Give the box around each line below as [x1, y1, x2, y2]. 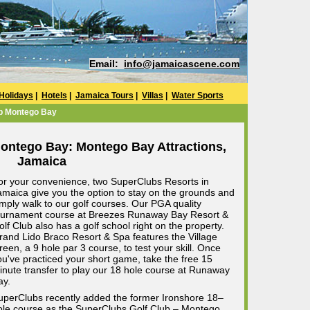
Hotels [42, 91, 67, 100]
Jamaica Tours [75, 91, 134, 100]
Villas [142, 91, 163, 100]
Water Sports [172, 91, 224, 100]
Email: [89, 58, 125, 69]
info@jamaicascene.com [124, 58, 240, 69]
